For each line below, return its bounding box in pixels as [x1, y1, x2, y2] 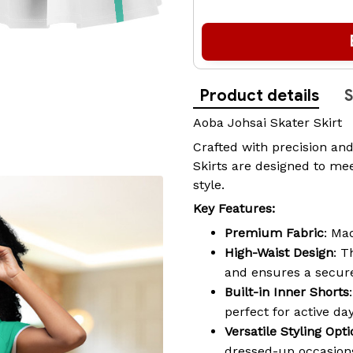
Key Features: [193, 201, 275, 217]
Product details [199, 86, 319, 106]
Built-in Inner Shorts [225, 284, 349, 300]
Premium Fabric [225, 225, 324, 241]
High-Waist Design [225, 245, 333, 261]
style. [193, 176, 225, 192]
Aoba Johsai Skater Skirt [193, 115, 342, 131]
